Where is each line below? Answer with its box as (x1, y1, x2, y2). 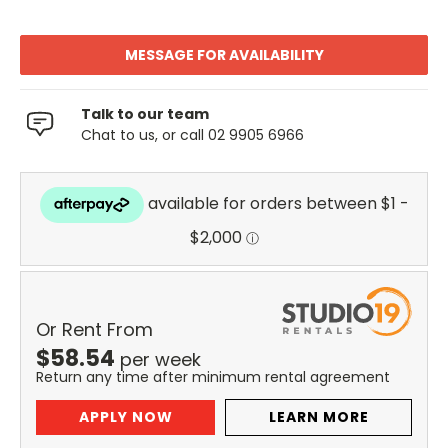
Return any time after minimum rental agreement (36, 367, 390, 388)
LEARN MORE (268, 407, 369, 428)
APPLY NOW (78, 407, 173, 428)
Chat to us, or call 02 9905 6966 (81, 124, 304, 145)
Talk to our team (81, 103, 209, 124)
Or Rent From (36, 317, 153, 343)
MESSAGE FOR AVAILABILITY (124, 44, 324, 65)
